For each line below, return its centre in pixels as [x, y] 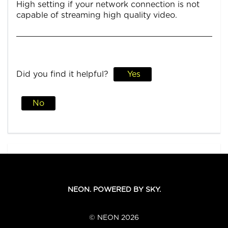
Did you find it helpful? [62, 74]
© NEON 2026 [114, 218]
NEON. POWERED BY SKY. [114, 190]
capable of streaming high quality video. [97, 15]
